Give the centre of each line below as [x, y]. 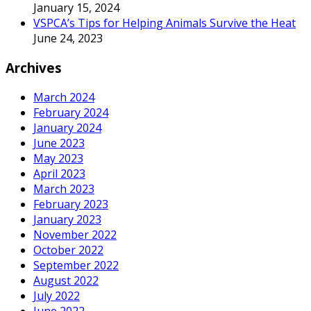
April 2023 [59, 173]
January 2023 [67, 219]
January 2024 [67, 127]
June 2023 [59, 143]
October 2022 [68, 250]
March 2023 [64, 188]
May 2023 [58, 158]
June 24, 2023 [68, 39]
